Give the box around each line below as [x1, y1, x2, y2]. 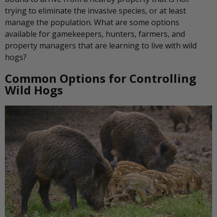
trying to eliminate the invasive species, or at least [5, 5, 186, 16]
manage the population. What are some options [5, 17, 179, 28]
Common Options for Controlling [5, 70, 196, 87]
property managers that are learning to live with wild [5, 40, 197, 51]
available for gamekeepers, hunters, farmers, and [5, 29, 185, 40]
